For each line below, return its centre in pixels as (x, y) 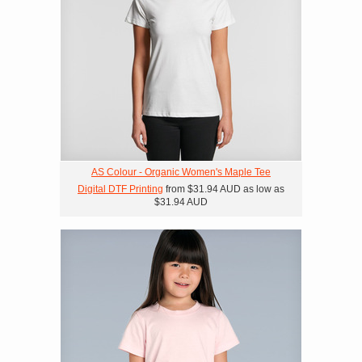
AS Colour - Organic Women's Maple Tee (181, 172)
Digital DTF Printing (120, 189)
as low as (263, 189)
